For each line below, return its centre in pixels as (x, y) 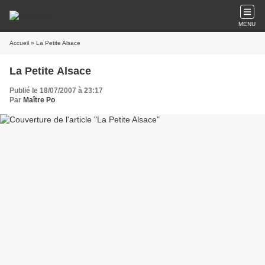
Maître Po (39, 100)
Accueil (19, 43)
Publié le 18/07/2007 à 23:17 (56, 91)
